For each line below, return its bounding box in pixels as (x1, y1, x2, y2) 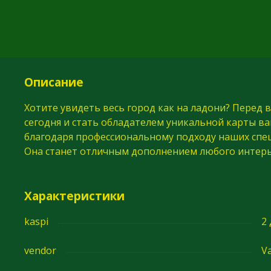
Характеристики (24, 187, 125, 204)
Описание (24, 73, 83, 90)
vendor (24, 243, 56, 257)
